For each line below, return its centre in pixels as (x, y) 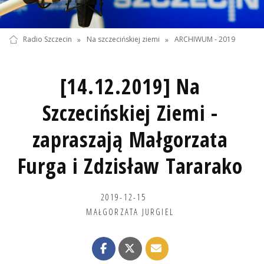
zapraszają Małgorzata (130, 139)
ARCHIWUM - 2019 (205, 39)
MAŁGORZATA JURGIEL (130, 211)
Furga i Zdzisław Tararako (130, 166)
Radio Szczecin (47, 39)
